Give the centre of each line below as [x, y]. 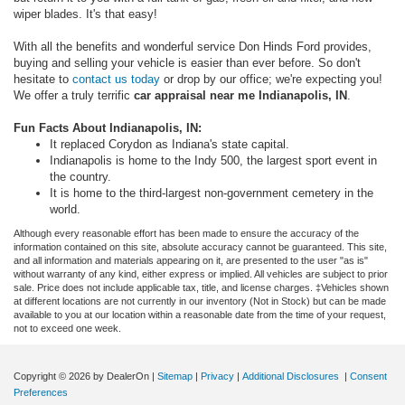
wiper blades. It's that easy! [85, 14]
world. [65, 210]
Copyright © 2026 [53, 377]
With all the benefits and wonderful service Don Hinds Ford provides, [193, 47]
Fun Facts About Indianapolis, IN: [108, 128]
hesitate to [43, 80]
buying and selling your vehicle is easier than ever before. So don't [187, 63]
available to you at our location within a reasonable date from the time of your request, [200, 315]
